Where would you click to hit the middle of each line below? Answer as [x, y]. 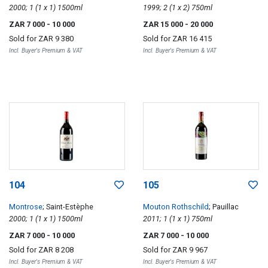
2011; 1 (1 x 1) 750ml [202, 219]
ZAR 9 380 [56, 38]
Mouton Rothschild [176, 207]
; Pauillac [224, 207]
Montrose [26, 207]
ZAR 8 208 [56, 250]
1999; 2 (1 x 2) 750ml [202, 7]
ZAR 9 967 [190, 250]
